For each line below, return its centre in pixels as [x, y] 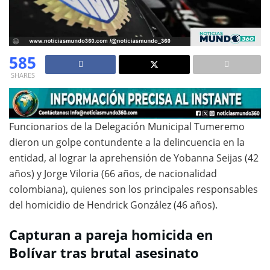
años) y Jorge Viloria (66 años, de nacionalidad [113, 174]
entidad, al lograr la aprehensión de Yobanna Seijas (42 [134, 158]
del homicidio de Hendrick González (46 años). [113, 205]
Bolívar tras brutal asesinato [104, 253]
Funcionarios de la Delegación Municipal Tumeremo [127, 127]
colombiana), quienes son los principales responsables [133, 190]
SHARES [23, 75]
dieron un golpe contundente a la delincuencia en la [127, 143]
